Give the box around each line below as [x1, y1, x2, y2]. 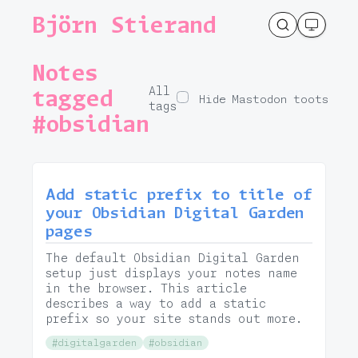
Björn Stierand [32, 12, 217, 37]
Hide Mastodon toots [193, 92, 329, 105]
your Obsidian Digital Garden [46, 204, 304, 221]
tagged [32, 86, 113, 110]
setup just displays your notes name [46, 266, 297, 280]
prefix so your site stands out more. [46, 312, 302, 325]
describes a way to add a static [46, 296, 266, 310]
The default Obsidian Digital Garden [46, 251, 300, 265]
